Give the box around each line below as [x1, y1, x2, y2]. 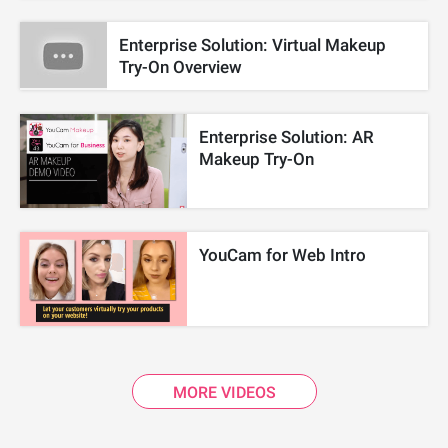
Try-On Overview [119, 57, 243, 78]
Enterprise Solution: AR [199, 127, 375, 148]
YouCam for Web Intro [199, 245, 367, 266]
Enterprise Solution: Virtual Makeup [119, 35, 387, 56]
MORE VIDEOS [172, 383, 276, 403]
